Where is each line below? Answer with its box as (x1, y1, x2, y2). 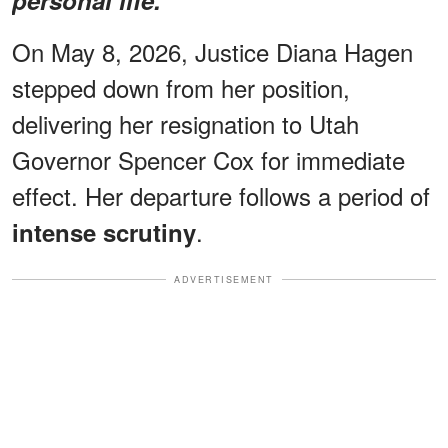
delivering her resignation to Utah (12, 105, 359, 141)
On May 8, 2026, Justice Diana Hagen (12, 33, 413, 69)
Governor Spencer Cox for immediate (12, 141, 405, 177)
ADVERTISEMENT (174, 272, 274, 286)
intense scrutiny (12, 214, 196, 249)
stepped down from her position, (12, 69, 350, 105)
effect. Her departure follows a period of (12, 177, 430, 213)
